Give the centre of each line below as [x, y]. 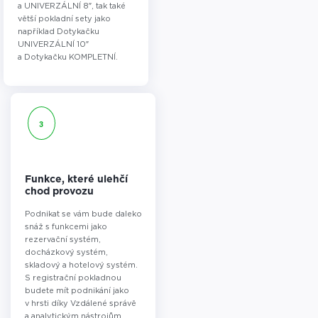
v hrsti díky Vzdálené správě [81, 303]
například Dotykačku [59, 31]
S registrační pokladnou [73, 278]
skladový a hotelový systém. [81, 265]
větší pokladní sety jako [64, 18]
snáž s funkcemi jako [66, 226]
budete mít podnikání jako [77, 290]
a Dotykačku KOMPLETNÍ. [68, 57]
